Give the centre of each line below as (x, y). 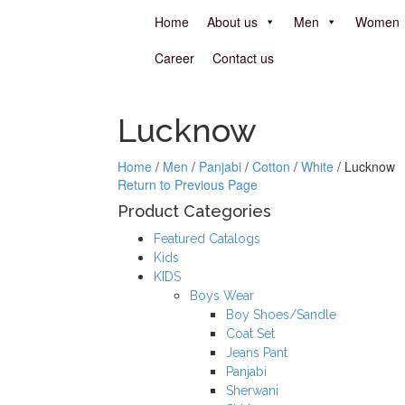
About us (232, 22)
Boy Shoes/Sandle (281, 315)
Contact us (243, 58)
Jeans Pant (257, 353)
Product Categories (194, 211)
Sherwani (252, 391)
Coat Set (250, 334)
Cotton (271, 166)
